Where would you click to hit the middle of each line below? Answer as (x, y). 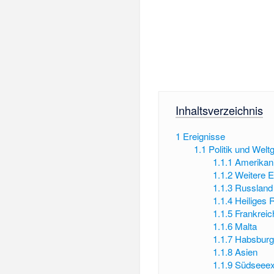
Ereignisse (204, 136)
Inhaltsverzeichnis (219, 110)
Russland (254, 187)
